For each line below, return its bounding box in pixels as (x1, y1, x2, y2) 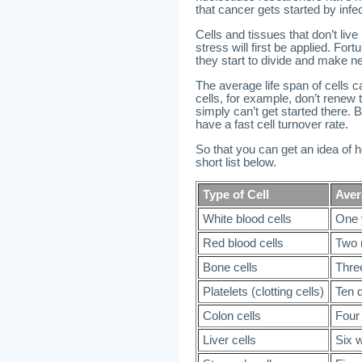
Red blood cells (203, 237, 284, 250)
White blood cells (203, 213, 292, 225)
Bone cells (203, 261, 258, 274)
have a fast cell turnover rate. (196, 118, 348, 131)
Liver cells (203, 334, 256, 347)
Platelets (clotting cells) (203, 285, 324, 298)
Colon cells (203, 309, 261, 322)
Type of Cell (203, 188, 269, 201)
